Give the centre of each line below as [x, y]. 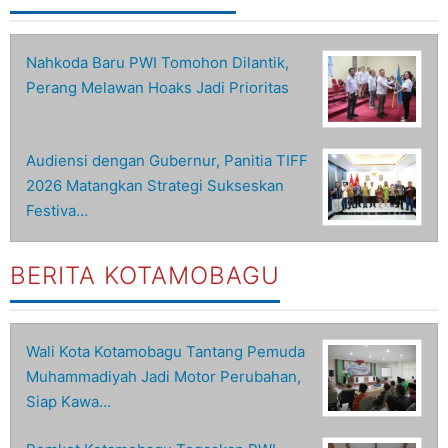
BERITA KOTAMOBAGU [145, 275]
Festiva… [57, 210]
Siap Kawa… [68, 401]
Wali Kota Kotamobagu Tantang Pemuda [165, 351]
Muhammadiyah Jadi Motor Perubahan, [163, 376]
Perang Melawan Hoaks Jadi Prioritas [157, 87]
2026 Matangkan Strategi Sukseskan [155, 185]
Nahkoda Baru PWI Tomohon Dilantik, [157, 62]
